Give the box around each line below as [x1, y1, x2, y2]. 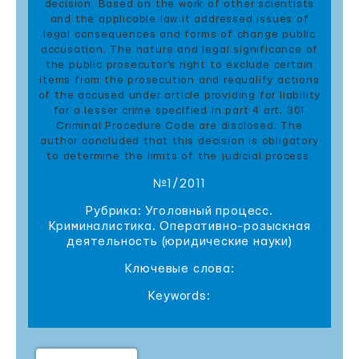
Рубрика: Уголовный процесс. [86, 205, 273, 217]
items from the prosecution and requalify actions [39, 75, 320, 86]
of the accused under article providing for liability [38, 90, 321, 101]
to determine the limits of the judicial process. [46, 151, 313, 162]
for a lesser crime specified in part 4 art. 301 [53, 105, 306, 116]
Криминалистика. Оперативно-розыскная [48, 220, 311, 232]
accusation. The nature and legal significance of [40, 44, 319, 55]
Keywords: [148, 290, 211, 302]
